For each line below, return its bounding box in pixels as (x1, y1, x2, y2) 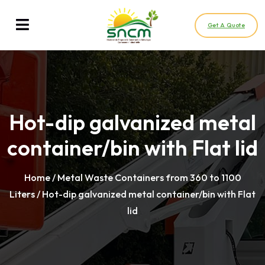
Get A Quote (207, 21, 245, 29)
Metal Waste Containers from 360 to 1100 (57, 172, 241, 183)
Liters (9, 188, 35, 200)
